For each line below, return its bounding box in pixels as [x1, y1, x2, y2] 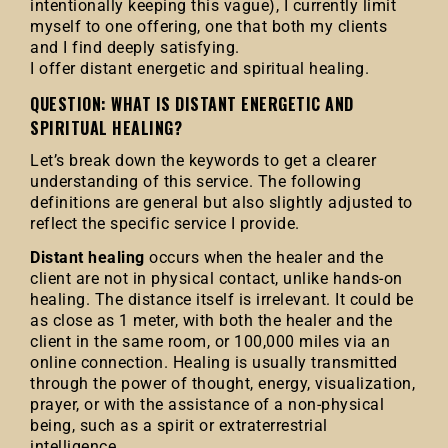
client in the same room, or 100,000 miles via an [30, 332, 390, 351]
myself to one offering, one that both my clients [30, 17, 387, 36]
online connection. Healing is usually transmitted [30, 353, 398, 372]
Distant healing [30, 248, 149, 267]
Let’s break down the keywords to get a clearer [30, 151, 376, 170]
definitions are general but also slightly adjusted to [30, 193, 413, 212]
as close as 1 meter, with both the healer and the [30, 311, 393, 330]
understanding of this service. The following [30, 172, 361, 191]
